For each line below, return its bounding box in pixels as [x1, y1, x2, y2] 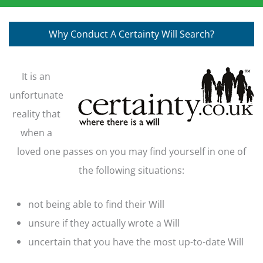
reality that [12, 107, 60, 121]
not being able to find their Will [28, 197, 164, 211]
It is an [22, 69, 51, 83]
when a [20, 126, 52, 140]
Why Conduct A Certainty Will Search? [49, 27, 214, 41]
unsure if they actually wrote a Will [28, 216, 180, 230]
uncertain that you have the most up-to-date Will [28, 235, 244, 249]
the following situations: [79, 163, 184, 177]
